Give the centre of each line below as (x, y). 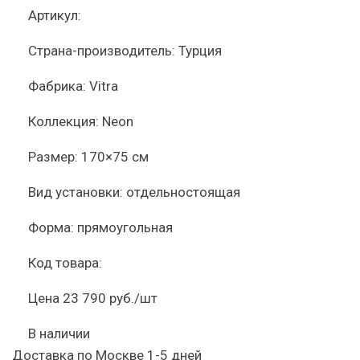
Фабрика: (57, 86)
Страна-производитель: (102, 51)
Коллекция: (63, 121)
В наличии (59, 333)
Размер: (53, 157)
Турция (200, 51)
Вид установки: (76, 192)
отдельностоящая (183, 192)
